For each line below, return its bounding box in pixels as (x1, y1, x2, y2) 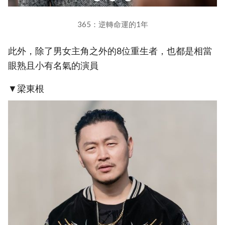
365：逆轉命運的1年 (77, 19, 148, 29)
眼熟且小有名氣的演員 (8, 60, 98, 71)
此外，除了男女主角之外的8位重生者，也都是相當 (8, 45, 212, 56)
